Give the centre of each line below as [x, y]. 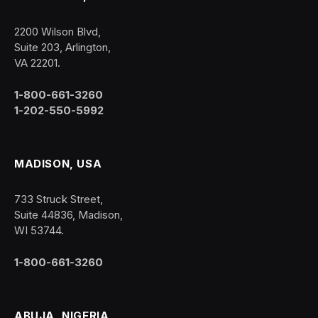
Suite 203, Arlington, [62, 47]
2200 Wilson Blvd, [57, 31]
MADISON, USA [58, 164]
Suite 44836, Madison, [68, 215]
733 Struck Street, [59, 199]
